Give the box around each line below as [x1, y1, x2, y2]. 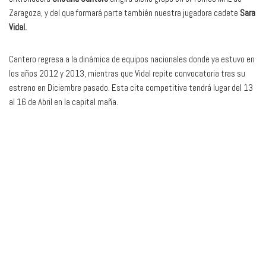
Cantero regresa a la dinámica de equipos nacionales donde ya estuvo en [9, 53, 255, 65]
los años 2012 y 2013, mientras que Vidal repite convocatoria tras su [9, 68, 245, 80]
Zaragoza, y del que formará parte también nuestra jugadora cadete [9, 7, 240, 19]
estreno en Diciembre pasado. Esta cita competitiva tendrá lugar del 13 [9, 82, 253, 94]
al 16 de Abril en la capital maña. [9, 96, 118, 108]
